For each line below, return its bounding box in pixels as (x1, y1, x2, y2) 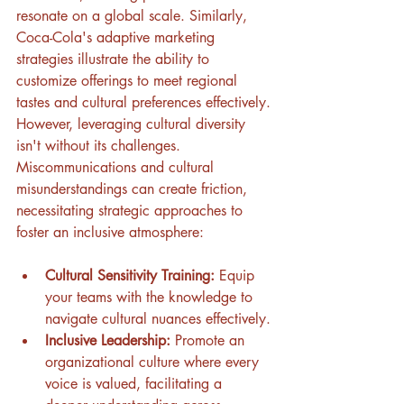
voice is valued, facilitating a (45, 374, 226, 394)
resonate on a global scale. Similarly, (16, 6, 252, 26)
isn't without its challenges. (16, 136, 185, 156)
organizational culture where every (45, 353, 263, 372)
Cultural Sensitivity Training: (45, 266, 215, 286)
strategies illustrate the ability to (16, 50, 214, 69)
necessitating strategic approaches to (16, 201, 247, 221)
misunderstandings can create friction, (16, 179, 252, 199)
